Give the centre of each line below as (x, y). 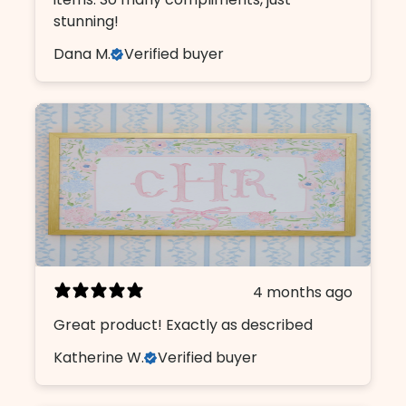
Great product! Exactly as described (184, 324)
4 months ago (303, 292)
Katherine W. (99, 357)
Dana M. (82, 53)
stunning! (87, 21)
